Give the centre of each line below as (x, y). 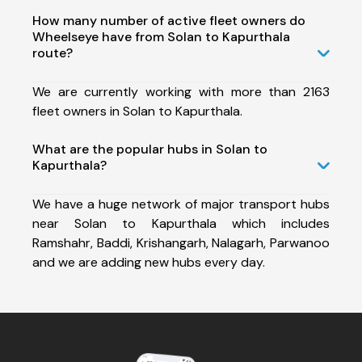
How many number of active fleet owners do (169, 20)
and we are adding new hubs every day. (149, 262)
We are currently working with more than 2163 (181, 91)
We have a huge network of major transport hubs (181, 204)
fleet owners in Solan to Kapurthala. (137, 111)
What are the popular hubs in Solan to (150, 149)
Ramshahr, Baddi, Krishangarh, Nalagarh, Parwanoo (181, 242)
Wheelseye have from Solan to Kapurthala (161, 36)
